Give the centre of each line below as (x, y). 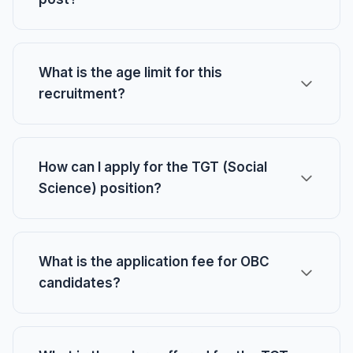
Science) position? (100, 188)
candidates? (80, 283)
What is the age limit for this (130, 72)
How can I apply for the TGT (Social (153, 167)
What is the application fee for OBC (154, 262)
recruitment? (82, 94)
